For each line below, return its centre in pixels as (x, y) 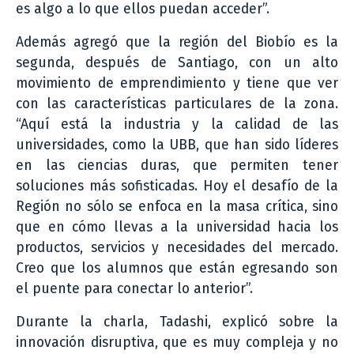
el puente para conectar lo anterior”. (134, 289)
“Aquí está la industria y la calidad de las (177, 125)
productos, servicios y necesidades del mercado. (177, 248)
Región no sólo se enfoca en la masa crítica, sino (177, 207)
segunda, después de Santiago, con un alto (177, 63)
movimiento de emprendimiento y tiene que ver (177, 84)
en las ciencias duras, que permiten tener (177, 166)
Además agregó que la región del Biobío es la (177, 43)
